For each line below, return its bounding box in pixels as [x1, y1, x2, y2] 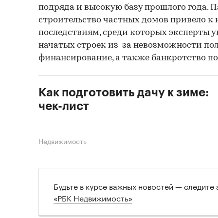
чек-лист [38, 100, 89, 112]
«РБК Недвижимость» [54, 191, 132, 204]
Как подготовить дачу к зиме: [38, 86, 209, 98]
